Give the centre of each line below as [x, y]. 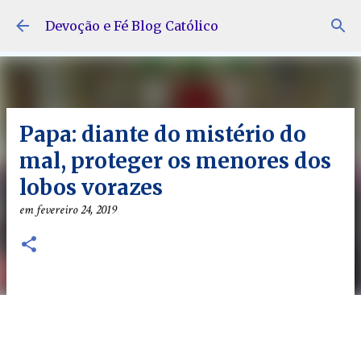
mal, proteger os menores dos [175, 161]
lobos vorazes [91, 187]
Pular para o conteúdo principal [180, 20]
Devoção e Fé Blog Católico [132, 26]
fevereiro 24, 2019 [77, 210]
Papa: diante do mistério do [163, 134]
